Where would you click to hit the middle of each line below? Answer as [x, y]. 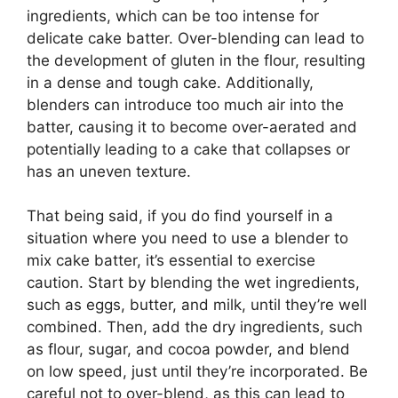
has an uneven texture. [109, 171]
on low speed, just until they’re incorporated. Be [197, 371]
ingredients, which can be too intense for [173, 16]
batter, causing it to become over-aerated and [192, 127]
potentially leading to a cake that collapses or [188, 149]
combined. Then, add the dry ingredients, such [195, 327]
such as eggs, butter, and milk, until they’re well [197, 305]
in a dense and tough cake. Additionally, [170, 82]
